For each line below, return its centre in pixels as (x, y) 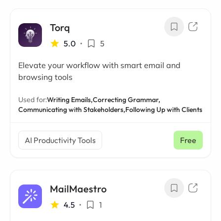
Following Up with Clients (164, 110)
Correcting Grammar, (127, 100)
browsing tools (45, 77)
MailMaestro (78, 189)
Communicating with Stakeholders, (72, 110)
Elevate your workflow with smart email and (99, 65)
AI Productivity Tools (60, 140)
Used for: (33, 100)
